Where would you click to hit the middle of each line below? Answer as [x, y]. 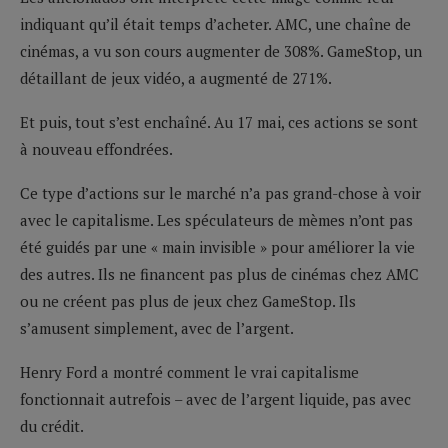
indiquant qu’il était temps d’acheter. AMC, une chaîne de [215, 23]
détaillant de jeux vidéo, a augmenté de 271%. [176, 77]
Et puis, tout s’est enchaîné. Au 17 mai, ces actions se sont [219, 121]
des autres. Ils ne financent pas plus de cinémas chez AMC [219, 273]
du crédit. [52, 425]
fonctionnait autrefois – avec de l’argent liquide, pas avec [215, 398]
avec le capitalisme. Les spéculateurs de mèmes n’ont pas [216, 219]
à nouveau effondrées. [96, 148]
